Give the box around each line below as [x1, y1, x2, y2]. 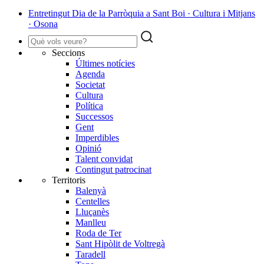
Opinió [75, 143, 101, 154]
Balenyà [75, 186, 106, 196]
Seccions [52, 48, 85, 58]
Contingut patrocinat [75, 164, 151, 175]
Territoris [52, 175, 85, 186]
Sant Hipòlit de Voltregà [75, 239, 165, 249]
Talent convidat [75, 154, 133, 164]
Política [75, 101, 103, 111]
